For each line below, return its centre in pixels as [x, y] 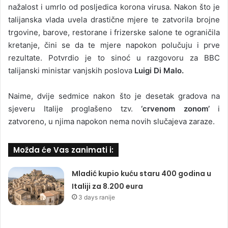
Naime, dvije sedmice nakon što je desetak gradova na [114, 96]
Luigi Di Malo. [158, 71]
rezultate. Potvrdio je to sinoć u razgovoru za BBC [114, 58]
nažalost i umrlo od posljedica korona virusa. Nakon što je [114, 7]
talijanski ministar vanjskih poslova [70, 71]
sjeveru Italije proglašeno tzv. [75, 109]
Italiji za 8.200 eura [108, 187]
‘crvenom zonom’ [175, 109]
